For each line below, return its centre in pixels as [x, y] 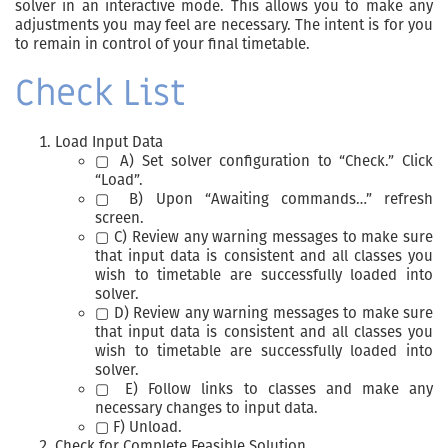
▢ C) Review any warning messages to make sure [264, 237]
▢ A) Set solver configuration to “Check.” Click [264, 161]
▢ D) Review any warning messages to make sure [264, 313]
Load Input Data [109, 142]
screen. [119, 218]
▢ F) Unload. [138, 427]
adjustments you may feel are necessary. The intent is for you [224, 25]
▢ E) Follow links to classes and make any [264, 389]
